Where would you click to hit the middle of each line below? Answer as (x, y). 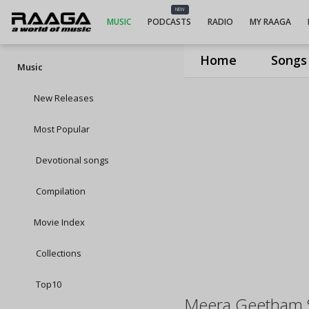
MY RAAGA (270, 22)
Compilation (60, 191)
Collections (58, 253)
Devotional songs (71, 160)
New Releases (64, 98)
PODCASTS (169, 22)
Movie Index (59, 222)
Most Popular (62, 129)
